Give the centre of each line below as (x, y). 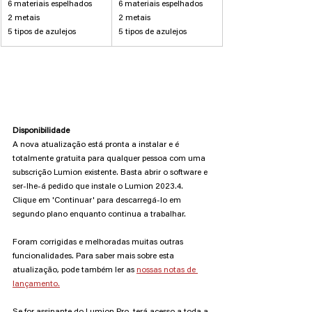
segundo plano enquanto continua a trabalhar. (100, 215)
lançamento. (36, 284)
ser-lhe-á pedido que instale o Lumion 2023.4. (99, 187)
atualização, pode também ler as (75, 271)
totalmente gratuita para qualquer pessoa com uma (110, 159)
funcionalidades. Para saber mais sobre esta (94, 257)
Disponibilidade (41, 131)
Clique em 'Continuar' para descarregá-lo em (98, 201)
